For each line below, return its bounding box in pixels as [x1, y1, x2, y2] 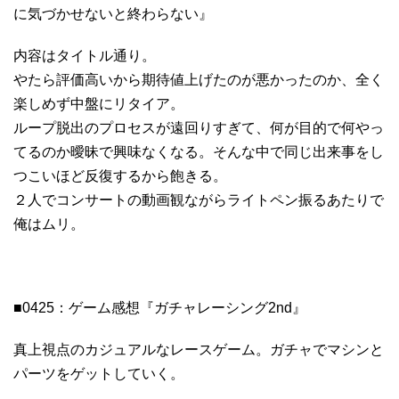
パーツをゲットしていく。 [13, 365, 184, 381]
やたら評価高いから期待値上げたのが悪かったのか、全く [13, 71, 384, 87]
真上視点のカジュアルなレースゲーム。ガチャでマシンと [13, 341, 384, 357]
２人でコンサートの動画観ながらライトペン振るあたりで [13, 191, 384, 208]
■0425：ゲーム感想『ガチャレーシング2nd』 [13, 299, 306, 315]
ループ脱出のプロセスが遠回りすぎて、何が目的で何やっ [13, 119, 384, 135]
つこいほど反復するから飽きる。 [13, 167, 227, 183]
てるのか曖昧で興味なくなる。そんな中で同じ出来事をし [13, 143, 384, 159]
